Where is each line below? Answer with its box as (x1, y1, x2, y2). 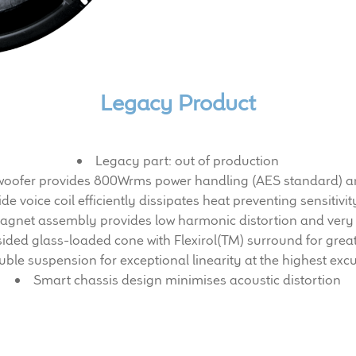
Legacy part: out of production (95, 151, 279, 169)
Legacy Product (100, 87, 256, 118)
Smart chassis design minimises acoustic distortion (33, 270, 341, 288)
